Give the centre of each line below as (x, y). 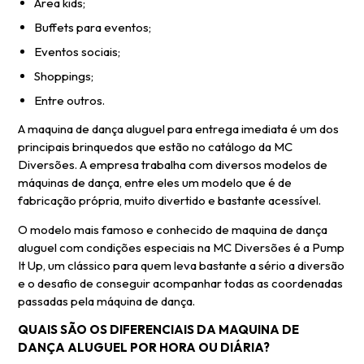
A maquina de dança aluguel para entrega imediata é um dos (179, 129)
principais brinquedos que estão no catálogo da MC (156, 147)
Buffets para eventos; (93, 28)
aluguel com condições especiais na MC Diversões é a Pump (182, 247)
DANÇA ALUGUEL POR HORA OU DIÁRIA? (144, 347)
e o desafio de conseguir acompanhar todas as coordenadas (181, 283)
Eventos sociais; (78, 52)
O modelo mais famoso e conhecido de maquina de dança (173, 229)
